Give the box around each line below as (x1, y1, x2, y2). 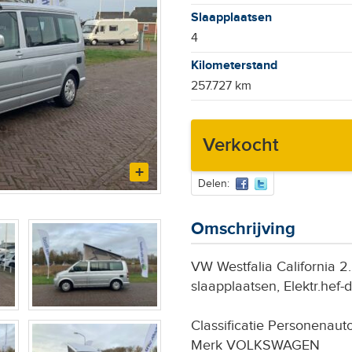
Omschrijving (190, 218, 295, 240)
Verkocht (202, 134, 279, 156)
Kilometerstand (190, 58, 277, 73)
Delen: (197, 178, 229, 190)
